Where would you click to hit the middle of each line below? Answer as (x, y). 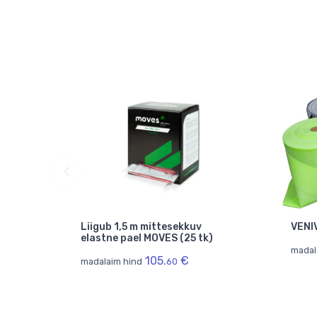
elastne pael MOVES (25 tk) (147, 238)
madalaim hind (111, 262)
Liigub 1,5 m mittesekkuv (141, 227)
